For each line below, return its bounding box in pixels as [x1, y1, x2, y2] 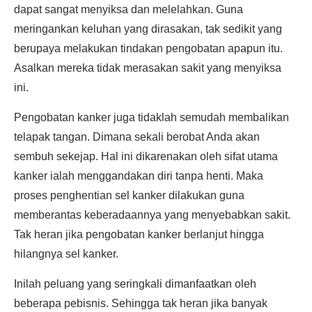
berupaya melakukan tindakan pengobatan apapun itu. [14, 42, 283, 54]
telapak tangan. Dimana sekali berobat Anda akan [14, 131, 260, 143]
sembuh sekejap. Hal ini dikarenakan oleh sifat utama [14, 150, 278, 162]
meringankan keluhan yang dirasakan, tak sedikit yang [14, 23, 282, 35]
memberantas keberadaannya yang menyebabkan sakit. [14, 209, 290, 221]
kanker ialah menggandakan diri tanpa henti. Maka [14, 170, 263, 182]
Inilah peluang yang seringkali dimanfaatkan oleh [14, 278, 256, 290]
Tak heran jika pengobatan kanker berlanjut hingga [14, 228, 264, 240]
